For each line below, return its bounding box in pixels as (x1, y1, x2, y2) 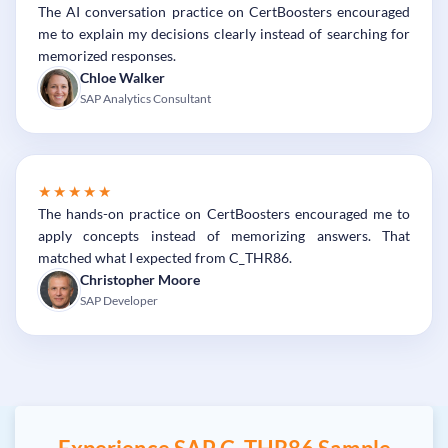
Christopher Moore (80, 271, 200, 288)
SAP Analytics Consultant (80, 90, 211, 106)
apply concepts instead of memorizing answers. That (38, 226, 410, 244)
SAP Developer (80, 292, 158, 308)
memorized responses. (38, 46, 176, 64)
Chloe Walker (80, 69, 165, 86)
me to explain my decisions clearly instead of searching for (38, 24, 410, 42)
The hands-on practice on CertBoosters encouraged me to (38, 204, 410, 222)
